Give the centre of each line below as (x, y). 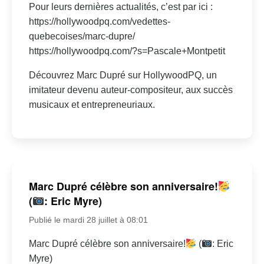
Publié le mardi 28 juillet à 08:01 (88, 220)
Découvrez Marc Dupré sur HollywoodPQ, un (123, 75)
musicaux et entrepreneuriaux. (92, 105)
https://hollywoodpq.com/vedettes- (99, 22)
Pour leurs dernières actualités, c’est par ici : (121, 7)
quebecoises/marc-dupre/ (82, 37)
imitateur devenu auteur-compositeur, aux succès (131, 90)
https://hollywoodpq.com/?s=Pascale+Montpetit (127, 51)
